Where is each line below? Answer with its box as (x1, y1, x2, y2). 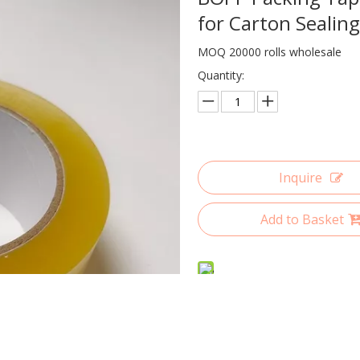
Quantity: (197, 67, 244, 83)
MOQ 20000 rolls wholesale (197, 43, 342, 59)
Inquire (278, 168, 322, 186)
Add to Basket (260, 210, 344, 228)
